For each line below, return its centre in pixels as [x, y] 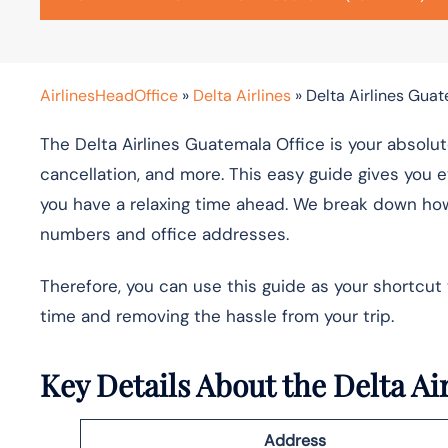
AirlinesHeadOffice [109, 95]
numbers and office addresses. [167, 233]
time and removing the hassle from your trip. [217, 315]
